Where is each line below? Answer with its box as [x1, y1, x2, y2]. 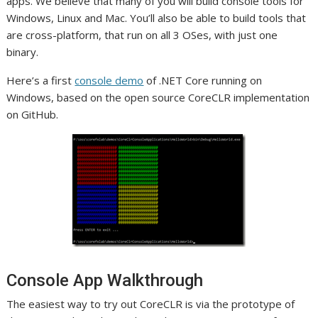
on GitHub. [6, 107, 59, 121]
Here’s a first [6, 73, 75, 87]
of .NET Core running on [143, 73, 263, 87]
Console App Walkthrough [6, 270, 204, 290]
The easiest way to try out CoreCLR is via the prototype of [6, 297, 295, 311]
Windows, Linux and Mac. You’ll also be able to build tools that [6, 11, 307, 25]
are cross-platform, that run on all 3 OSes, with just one [6, 28, 278, 42]
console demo [75, 73, 144, 87]
